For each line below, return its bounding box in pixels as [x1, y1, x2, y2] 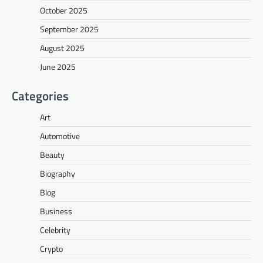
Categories [12, 86, 69, 106]
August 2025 [40, 42, 85, 55]
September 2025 [40, 23, 99, 36]
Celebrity [40, 224, 70, 237]
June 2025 [40, 60, 76, 73]
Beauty [40, 149, 65, 161]
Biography [40, 167, 75, 180]
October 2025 [40, 4, 87, 17]
